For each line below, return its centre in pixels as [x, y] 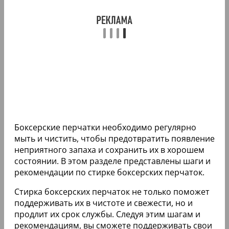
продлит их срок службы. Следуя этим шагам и [107, 214]
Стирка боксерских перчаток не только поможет [112, 191]
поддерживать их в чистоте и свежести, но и [104, 203]
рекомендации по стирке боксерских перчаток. [109, 172]
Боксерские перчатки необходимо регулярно [105, 127]
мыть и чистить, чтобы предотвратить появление [114, 138]
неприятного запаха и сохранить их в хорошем [109, 150]
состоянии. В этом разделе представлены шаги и [112, 161]
